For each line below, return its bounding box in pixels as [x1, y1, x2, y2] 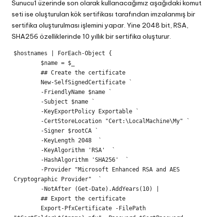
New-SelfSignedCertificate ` [13, 79, 41, 86]
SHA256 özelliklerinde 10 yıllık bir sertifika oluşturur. [12, 32, 171, 41]
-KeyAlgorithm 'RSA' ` [13, 147, 41, 154]
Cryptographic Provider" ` [13, 176, 102, 183]
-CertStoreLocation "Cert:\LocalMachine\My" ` [13, 118, 41, 125]
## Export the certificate [13, 195, 41, 202]
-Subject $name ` [13, 98, 41, 106]
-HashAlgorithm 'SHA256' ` [13, 156, 41, 164]
